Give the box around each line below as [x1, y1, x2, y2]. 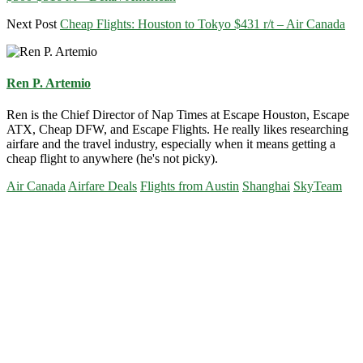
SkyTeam [293, 179, 342, 194]
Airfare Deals [68, 179, 137, 194]
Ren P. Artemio [6, 76, 91, 91]
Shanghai [242, 179, 290, 194]
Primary [6, 206, 77, 228]
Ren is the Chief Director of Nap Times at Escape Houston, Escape [6, 108, 349, 122]
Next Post [6, 16, 57, 31]
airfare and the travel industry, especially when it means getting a [6, 137, 335, 152]
